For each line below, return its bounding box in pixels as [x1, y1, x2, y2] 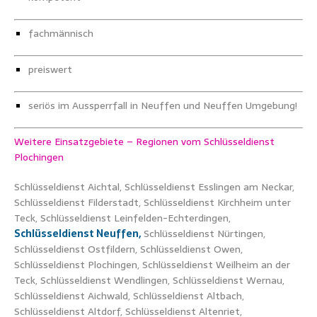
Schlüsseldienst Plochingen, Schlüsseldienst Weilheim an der [14, 256, 290, 272]
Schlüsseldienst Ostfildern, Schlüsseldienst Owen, [14, 241, 243, 257]
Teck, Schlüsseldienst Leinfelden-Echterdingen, [14, 209, 231, 226]
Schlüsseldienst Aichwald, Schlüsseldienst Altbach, [14, 287, 244, 304]
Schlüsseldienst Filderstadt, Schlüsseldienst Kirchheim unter [14, 194, 291, 210]
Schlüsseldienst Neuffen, [14, 225, 141, 241]
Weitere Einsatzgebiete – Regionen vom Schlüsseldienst [14, 133, 275, 149]
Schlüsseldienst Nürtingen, [141, 225, 265, 241]
